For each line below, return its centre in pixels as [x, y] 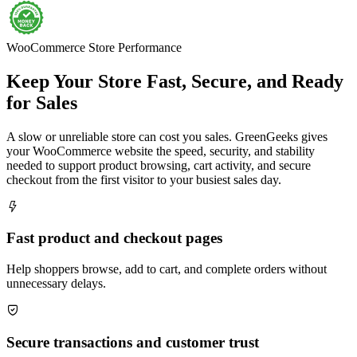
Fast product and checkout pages [114, 238]
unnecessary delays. [56, 283]
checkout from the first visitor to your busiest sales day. [144, 179]
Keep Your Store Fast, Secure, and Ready [175, 81]
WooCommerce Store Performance [94, 47]
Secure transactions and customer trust [133, 342]
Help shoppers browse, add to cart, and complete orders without [167, 269]
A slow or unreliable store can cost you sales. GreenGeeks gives [167, 136]
